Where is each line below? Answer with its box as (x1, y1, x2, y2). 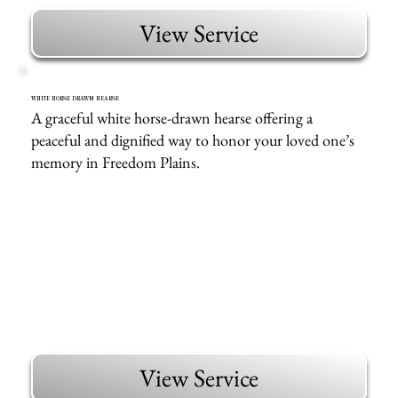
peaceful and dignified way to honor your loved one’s (31, 129, 355, 150)
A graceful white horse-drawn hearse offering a (31, 107, 314, 128)
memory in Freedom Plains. (31, 151, 201, 172)
